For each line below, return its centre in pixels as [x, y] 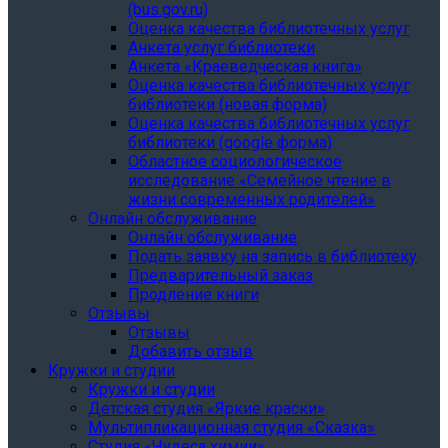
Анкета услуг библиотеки [221, 47]
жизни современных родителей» [251, 199]
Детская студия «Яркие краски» [206, 408]
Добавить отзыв [190, 351]
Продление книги [193, 294]
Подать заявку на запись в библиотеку [272, 256]
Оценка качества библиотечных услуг [269, 28]
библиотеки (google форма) [230, 142]
